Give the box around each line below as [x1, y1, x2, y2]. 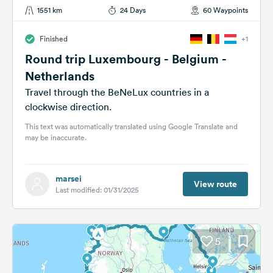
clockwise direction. [25, 101, 112, 113]
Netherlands [25, 68, 94, 84]
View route [194, 178, 237, 190]
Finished [40, 34, 68, 44]
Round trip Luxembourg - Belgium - [25, 51, 227, 67]
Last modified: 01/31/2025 [55, 185, 139, 195]
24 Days [119, 5, 146, 15]
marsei [55, 172, 82, 185]
